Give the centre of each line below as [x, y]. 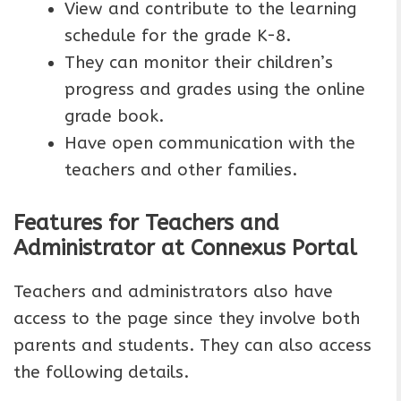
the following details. [101, 373]
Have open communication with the [210, 143]
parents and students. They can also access [192, 346]
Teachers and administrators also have [173, 292]
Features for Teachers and [146, 223]
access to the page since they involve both [187, 319]
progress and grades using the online [215, 89]
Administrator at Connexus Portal [185, 248]
